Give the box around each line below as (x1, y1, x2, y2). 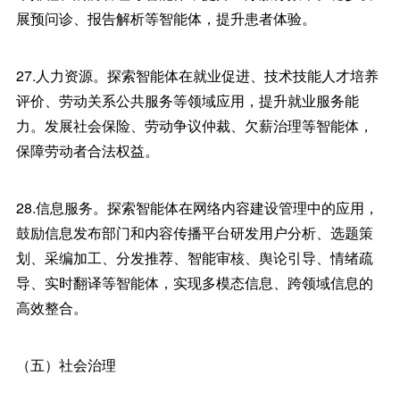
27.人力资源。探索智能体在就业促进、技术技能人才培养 (15, 65, 379, 86)
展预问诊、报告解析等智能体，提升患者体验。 (15, 8, 316, 29)
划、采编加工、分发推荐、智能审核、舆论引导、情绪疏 (15, 247, 373, 268)
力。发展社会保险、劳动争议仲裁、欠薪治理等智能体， (15, 115, 373, 136)
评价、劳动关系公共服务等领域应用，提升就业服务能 (15, 90, 359, 111)
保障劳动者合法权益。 (15, 140, 159, 161)
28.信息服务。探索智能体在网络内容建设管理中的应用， (15, 197, 379, 218)
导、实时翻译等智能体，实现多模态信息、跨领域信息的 (15, 272, 373, 293)
